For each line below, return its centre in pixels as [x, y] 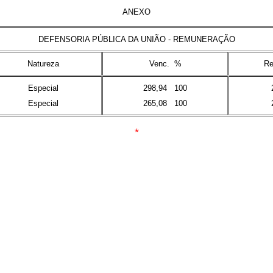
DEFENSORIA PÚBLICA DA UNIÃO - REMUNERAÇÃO [136, 40]
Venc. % [165, 64]
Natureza [43, 64]
